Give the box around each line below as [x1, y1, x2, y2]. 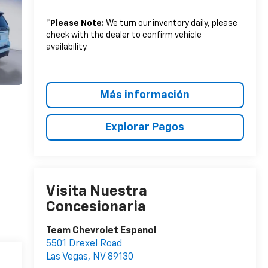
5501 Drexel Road [45, 239, 122, 249]
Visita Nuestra [45, 184, 147, 199]
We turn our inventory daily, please [103, 19, 237, 28]
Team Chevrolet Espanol [45, 226, 156, 236]
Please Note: [50, 19, 104, 28]
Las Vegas [45, 252, 88, 263]
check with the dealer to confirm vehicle [45, 31, 202, 39]
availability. [45, 42, 88, 51]
